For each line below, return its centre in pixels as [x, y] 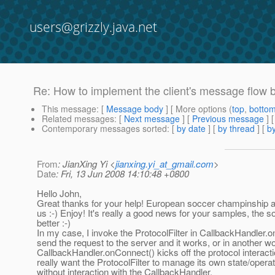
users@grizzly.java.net [93, 27]
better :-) [54, 223]
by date [191, 129]
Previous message [228, 119]
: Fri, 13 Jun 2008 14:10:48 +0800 [122, 174]
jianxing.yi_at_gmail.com [165, 164]
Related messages [78, 119]
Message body [135, 109]
